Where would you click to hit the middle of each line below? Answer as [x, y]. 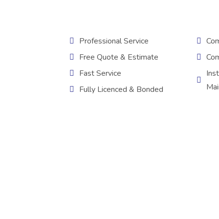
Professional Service [114, 41]
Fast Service [100, 73]
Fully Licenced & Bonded [121, 89]
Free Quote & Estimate [119, 57]
